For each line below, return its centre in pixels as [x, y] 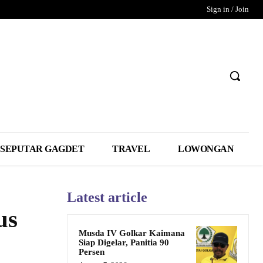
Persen [92, 252]
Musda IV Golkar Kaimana [132, 233]
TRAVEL [131, 149]
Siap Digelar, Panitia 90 [124, 242]
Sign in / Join [228, 9]
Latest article [107, 197]
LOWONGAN [206, 149]
